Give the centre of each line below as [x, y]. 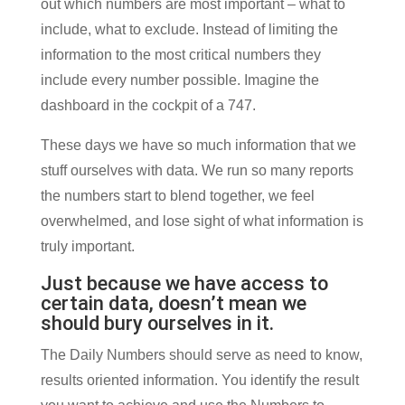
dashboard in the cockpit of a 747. [148, 105]
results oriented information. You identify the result [199, 380]
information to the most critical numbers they [180, 54]
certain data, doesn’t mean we [173, 303]
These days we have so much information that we [198, 145]
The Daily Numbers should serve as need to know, [201, 354]
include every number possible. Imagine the [179, 80]
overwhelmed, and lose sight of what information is [202, 221]
